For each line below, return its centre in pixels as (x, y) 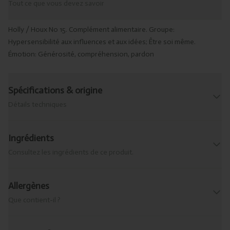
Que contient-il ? (34, 200)
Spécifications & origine (55, 90)
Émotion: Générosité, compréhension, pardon (81, 54)
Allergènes (29, 186)
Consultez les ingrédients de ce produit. (71, 152)
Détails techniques (37, 104)
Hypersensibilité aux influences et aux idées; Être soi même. (102, 42)
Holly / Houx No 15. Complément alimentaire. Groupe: (91, 29)
